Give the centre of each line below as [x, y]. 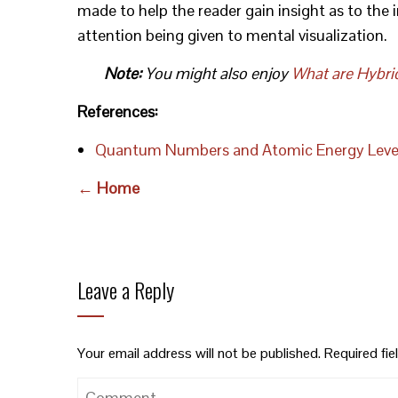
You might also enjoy [216, 73]
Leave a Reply [126, 289]
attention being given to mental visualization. [232, 35]
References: [118, 111]
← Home [108, 188]
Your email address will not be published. [199, 353]
